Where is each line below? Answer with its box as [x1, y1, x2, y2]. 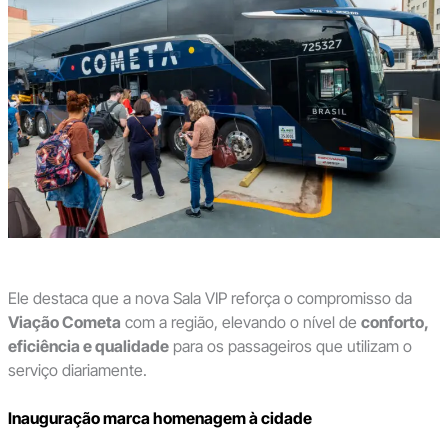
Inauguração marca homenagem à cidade [7, 407, 312, 428]
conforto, [360, 312, 428, 333]
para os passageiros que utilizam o [168, 336, 412, 357]
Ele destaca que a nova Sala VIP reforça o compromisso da [7, 288, 412, 309]
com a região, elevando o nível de [120, 312, 361, 333]
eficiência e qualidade [7, 336, 169, 357]
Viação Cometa [7, 312, 121, 333]
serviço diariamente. [7, 360, 147, 381]
